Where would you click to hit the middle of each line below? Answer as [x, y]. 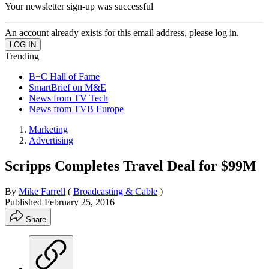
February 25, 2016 [80, 202]
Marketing [48, 129]
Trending [22, 56]
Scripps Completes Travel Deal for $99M [131, 165]
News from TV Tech [68, 98]
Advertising [51, 140]
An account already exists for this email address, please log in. [122, 32]
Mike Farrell [42, 191]
